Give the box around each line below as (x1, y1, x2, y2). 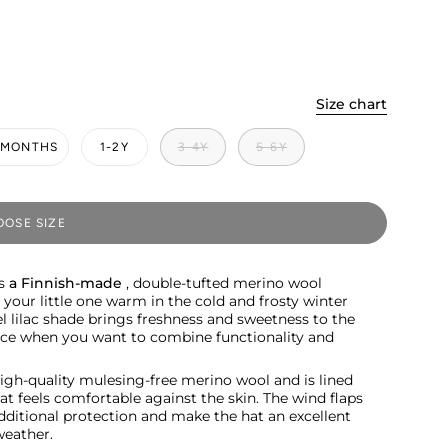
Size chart (316, 95, 387, 114)
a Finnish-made (9, 274, 122, 293)
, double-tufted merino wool (122, 274, 322, 293)
